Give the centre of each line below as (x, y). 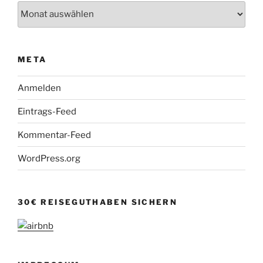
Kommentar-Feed (54, 135)
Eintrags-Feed (47, 111)
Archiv (31, 7)
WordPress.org (49, 158)
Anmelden (39, 88)
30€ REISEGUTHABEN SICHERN (98, 202)
